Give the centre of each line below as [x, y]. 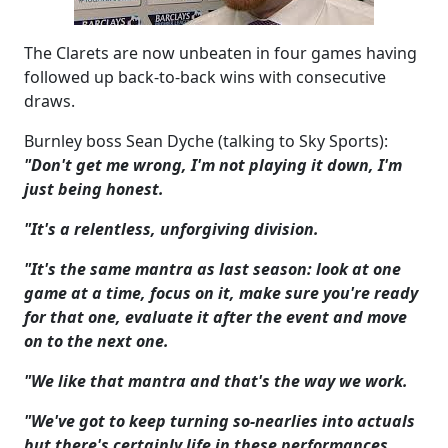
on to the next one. [96, 341]
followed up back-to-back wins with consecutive [205, 77]
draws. [49, 101]
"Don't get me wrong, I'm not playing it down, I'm [213, 165]
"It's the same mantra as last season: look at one [212, 269]
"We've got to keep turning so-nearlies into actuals [219, 421]
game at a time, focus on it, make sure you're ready [221, 293]
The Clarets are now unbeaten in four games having [220, 53]
